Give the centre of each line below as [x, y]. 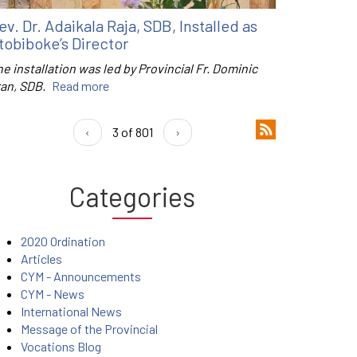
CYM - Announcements [81, 277]
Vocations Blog [61, 347]
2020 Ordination [63, 241]
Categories [132, 197]
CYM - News [53, 294]
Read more [80, 86]
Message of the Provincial [89, 329]
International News [71, 312]
